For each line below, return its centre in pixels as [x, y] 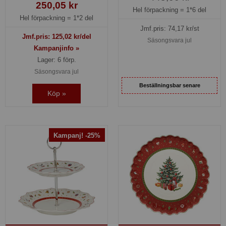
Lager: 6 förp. [56, 60]
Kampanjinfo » [56, 48]
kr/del [81, 36]
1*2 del [83, 18]
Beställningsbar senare [169, 85]
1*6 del [196, 10]
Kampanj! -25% [77, 136]
